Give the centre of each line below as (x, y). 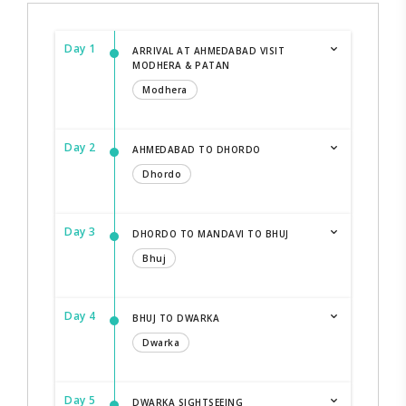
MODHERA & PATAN (181, 65)
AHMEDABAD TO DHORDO (197, 149)
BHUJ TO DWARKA (176, 318)
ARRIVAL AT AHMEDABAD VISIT (208, 50)
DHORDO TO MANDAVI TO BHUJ (211, 233)
